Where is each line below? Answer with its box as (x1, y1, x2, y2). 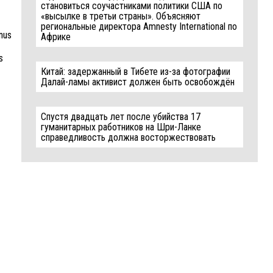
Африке (41, 31, 71, 43)
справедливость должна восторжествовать (41, 132, 216, 143)
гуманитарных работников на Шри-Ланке (41, 121, 202, 133)
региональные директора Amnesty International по (41, 21, 238, 32)
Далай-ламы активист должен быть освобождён (41, 76, 235, 88)
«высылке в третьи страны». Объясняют (41, 10, 201, 22)
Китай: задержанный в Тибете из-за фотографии (41, 66, 231, 77)
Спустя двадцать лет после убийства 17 (41, 111, 201, 122)
